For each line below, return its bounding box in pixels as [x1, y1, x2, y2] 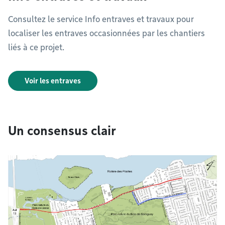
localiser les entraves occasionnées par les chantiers [8, 28, 205, 38]
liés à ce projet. [8, 42, 64, 52]
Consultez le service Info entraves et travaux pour [8, 14, 194, 24]
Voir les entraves [25, 76, 81, 85]
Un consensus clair [8, 123, 116, 138]
